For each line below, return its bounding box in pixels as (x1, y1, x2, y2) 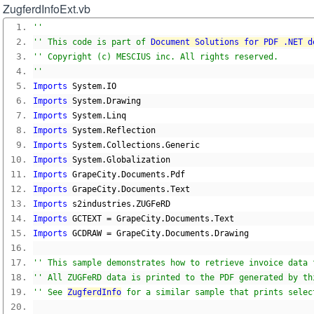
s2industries (67, 199, 131, 209)
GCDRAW (67, 228, 107, 238)
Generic (165, 140, 200, 150)
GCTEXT (67, 214, 107, 224)
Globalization (107, 155, 170, 165)
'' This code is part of (33, 37, 151, 47)
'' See (33, 287, 67, 297)
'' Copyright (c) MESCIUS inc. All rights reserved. (33, 52, 278, 62)
